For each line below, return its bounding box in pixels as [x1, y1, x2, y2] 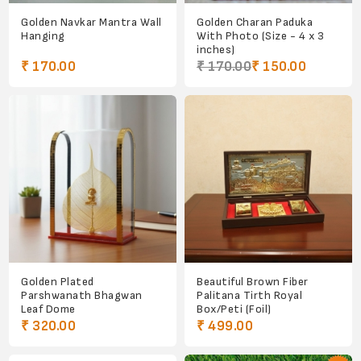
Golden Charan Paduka [197, 15, 313, 30]
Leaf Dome [21, 302, 76, 317]
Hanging [21, 29, 65, 44]
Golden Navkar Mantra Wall [21, 15, 162, 30]
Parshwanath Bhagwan [21, 288, 143, 303]
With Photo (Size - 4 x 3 [197, 29, 324, 44]
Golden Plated [21, 275, 94, 289]
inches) [197, 43, 235, 57]
